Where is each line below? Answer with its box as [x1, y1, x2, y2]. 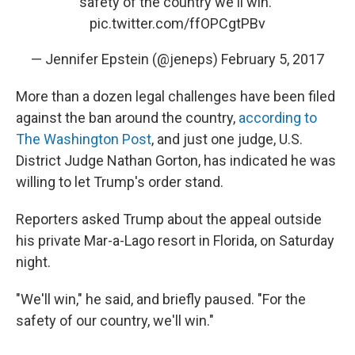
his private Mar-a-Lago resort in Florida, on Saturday [16, 231, 334, 249]
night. [16, 253, 51, 270]
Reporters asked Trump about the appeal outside [16, 210, 322, 227]
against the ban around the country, [16, 109, 239, 126]
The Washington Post [16, 130, 151, 147]
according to [239, 109, 317, 126]
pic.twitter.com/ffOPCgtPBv [90, 14, 265, 32]
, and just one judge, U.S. [151, 130, 303, 147]
